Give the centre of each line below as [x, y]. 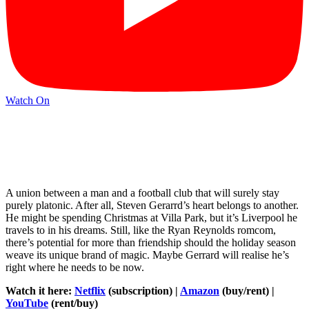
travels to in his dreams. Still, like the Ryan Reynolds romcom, [141, 230]
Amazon [200, 291]
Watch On [28, 100]
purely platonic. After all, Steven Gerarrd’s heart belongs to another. [152, 206]
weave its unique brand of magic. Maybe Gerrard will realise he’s [147, 255]
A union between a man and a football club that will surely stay [142, 193]
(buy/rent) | [247, 291]
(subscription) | [143, 291]
